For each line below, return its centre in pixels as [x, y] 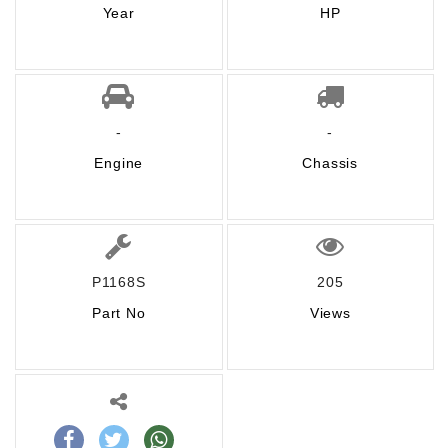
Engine [119, 163]
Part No [118, 313]
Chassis [330, 163]
